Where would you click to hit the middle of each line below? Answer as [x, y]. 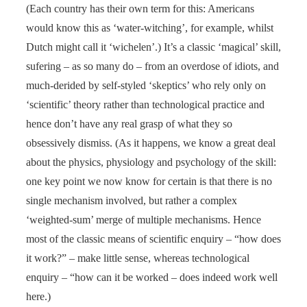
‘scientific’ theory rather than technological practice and [145, 104]
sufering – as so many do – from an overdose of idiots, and [152, 66]
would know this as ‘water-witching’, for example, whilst [150, 27]
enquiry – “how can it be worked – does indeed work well [152, 277]
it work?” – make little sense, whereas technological [138, 258]
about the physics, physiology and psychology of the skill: [151, 162]
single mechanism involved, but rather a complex [132, 200]
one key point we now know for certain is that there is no [149, 181]
